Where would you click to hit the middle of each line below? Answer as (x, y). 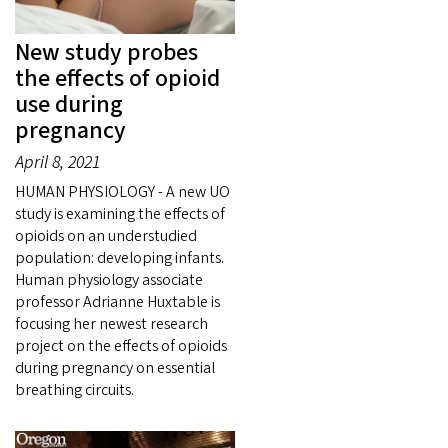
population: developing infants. (119, 258)
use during (69, 105)
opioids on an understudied (106, 236)
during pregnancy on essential (115, 368)
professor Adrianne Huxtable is (117, 302)
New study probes (106, 53)
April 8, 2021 (57, 163)
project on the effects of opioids (121, 346)
